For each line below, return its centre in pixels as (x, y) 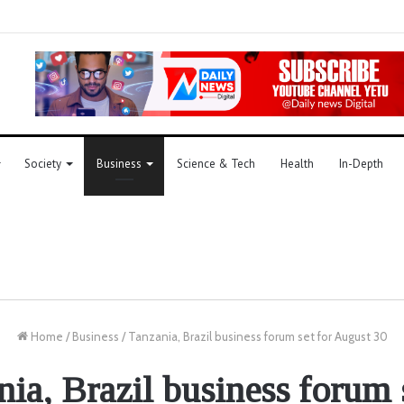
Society (43, 163)
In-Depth (361, 163)
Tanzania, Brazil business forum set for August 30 (257, 336)
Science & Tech (216, 163)
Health (297, 163)
